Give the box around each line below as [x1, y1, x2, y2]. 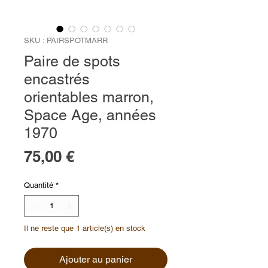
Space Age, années [24, 106, 156, 124]
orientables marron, [24, 89, 154, 106]
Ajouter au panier [59, 253, 132, 265]
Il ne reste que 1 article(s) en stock [24, 223, 145, 233]
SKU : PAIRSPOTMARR [24, 36, 108, 45]
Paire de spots [24, 53, 120, 71]
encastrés [24, 71, 90, 89]
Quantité [24, 181, 53, 190]
